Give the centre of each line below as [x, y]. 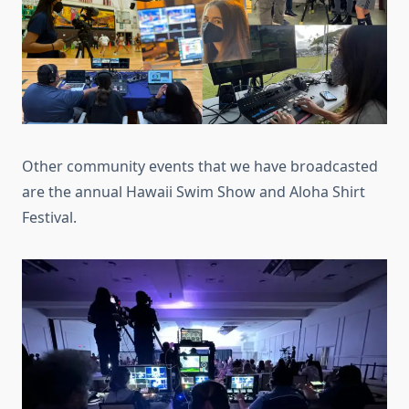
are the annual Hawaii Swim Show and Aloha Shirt [194, 191]
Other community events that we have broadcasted [200, 166]
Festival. [49, 217]
